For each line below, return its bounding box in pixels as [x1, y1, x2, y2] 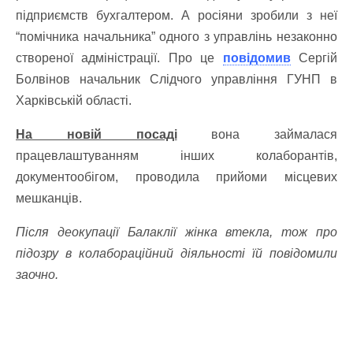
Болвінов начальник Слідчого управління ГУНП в [16, 72, 337, 86]
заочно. [16, 268, 58, 281]
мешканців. [16, 191, 82, 205]
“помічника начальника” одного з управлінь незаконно [16, 30, 337, 43]
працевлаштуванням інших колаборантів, [16, 149, 337, 162]
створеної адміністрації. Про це [16, 51, 223, 65]
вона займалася [176, 128, 337, 141]
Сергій [299, 51, 338, 65]
